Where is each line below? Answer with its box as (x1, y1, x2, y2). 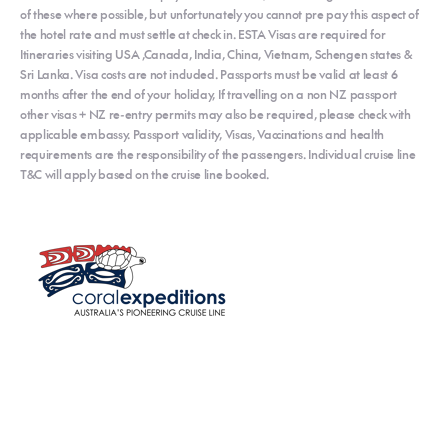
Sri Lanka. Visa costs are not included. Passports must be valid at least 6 (20, 66, 398, 82)
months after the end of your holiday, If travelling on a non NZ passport (20, 86, 397, 102)
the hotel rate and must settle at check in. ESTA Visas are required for (20, 26, 386, 42)
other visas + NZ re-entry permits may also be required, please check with (20, 106, 411, 122)
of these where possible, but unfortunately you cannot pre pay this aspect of (20, 6, 419, 22)
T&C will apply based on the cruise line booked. (20, 166, 269, 182)
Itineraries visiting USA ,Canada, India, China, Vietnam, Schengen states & (20, 46, 412, 62)
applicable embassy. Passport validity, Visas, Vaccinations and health (20, 126, 384, 142)
